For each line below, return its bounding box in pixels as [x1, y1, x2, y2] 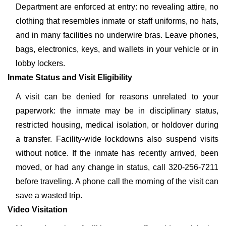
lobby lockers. [16, 59, 65, 68]
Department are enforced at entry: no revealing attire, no [16, 3, 218, 11]
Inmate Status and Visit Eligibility [8, 73, 132, 82]
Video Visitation [8, 205, 68, 214]
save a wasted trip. [16, 191, 82, 200]
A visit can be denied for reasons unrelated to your [16, 92, 218, 101]
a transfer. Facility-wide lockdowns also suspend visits [16, 135, 218, 143]
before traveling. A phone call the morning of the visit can [16, 177, 218, 186]
